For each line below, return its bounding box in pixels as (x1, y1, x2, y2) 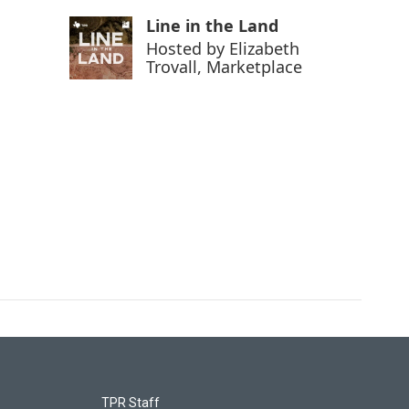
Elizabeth (229, 37, 300, 60)
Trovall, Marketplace (146, 56, 303, 79)
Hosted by (146, 37, 230, 60)
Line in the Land (146, 15, 279, 37)
